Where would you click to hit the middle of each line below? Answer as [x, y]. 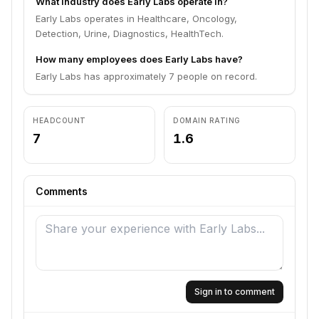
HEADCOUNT [59, 120]
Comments [62, 191]
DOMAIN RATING [207, 120]
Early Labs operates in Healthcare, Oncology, [136, 19]
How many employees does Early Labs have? [139, 59]
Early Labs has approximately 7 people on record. [146, 76]
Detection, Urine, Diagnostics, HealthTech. [130, 33]
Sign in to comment [235, 292]
